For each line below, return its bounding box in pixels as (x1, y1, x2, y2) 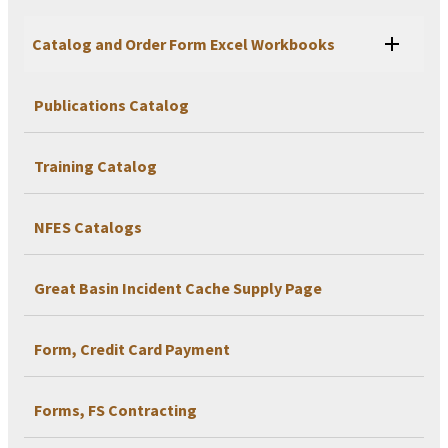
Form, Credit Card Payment (34, 339, 230, 360)
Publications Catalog (34, 95, 189, 116)
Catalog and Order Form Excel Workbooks (32, 34, 335, 55)
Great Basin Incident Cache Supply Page (34, 278, 322, 299)
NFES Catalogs (34, 217, 142, 238)
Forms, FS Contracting (34, 400, 197, 421)
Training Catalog (34, 156, 157, 177)
